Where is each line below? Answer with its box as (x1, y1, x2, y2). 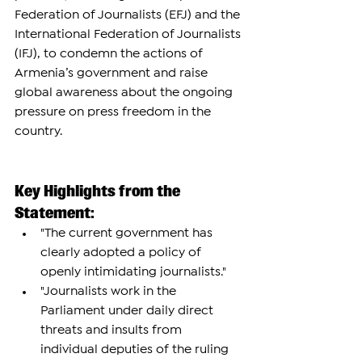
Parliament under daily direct (40, 305, 217, 317)
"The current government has (40, 228, 216, 239)
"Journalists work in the (40, 286, 179, 297)
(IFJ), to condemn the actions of (15, 48, 206, 60)
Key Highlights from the (15, 182, 183, 201)
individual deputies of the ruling (40, 344, 232, 356)
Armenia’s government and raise (15, 68, 211, 79)
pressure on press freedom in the (15, 107, 214, 118)
